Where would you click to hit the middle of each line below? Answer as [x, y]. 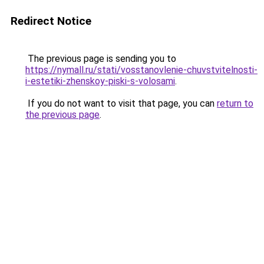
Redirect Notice [51, 21]
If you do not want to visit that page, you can [121, 103]
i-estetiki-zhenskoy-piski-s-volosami [100, 81]
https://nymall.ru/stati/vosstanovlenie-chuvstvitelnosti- [141, 70]
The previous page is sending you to [101, 59]
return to [235, 103]
